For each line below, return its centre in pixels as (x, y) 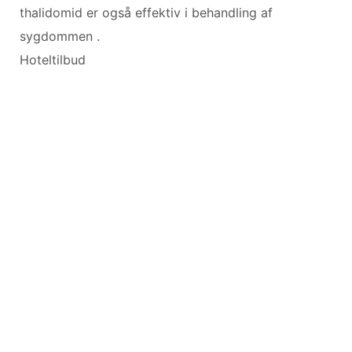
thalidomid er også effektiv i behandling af (146, 12)
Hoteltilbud (53, 59)
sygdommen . (60, 36)
